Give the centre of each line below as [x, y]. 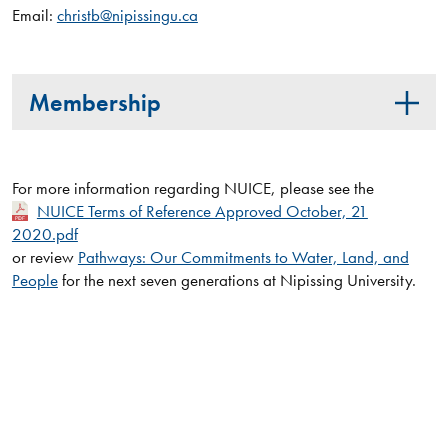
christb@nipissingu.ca [127, 14]
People [34, 280]
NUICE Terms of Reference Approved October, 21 [202, 211]
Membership [94, 102]
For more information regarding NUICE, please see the [194, 188]
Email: [34, 14]
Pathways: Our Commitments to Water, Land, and [243, 257]
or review [44, 257]
